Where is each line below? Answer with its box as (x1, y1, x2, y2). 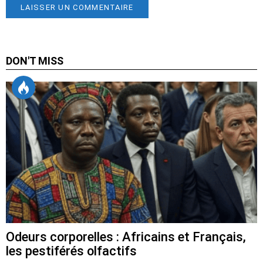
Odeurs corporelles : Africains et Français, (6, 229, 246, 244)
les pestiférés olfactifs (6, 243, 137, 258)
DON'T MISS (6, 54, 63, 67)
